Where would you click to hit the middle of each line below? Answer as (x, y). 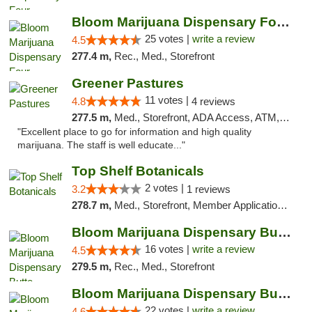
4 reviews (213, 101)
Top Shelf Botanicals (138, 171)
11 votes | (168, 100)
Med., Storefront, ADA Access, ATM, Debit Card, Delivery (196, 117)
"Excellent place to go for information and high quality (134, 132)
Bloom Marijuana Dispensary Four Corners (283, 22)
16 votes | (168, 249)
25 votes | (168, 39)
